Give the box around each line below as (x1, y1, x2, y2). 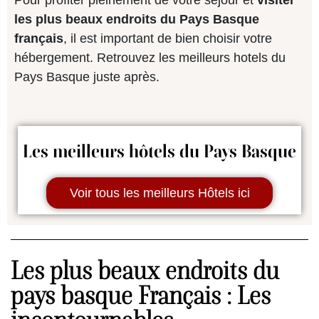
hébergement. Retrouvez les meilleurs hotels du (14, 51, 286, 66)
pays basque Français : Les (11, 280, 271, 311)
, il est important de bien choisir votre (63, 31, 272, 46)
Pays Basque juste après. (14, 70, 159, 85)
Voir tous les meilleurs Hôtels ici (69, 186, 250, 201)
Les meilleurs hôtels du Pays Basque (23, 140, 296, 162)
